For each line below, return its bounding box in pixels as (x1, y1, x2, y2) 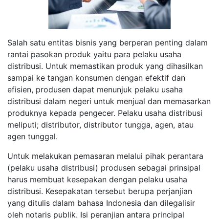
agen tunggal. (7, 131, 58, 141)
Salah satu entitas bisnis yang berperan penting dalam (7, 37, 208, 47)
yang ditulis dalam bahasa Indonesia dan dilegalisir (7, 197, 195, 208)
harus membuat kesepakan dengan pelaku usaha (7, 174, 187, 184)
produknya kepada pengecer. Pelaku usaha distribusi (7, 108, 202, 118)
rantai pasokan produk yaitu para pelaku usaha (7, 49, 181, 59)
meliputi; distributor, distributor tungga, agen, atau (7, 119, 194, 130)
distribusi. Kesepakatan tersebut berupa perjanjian (7, 186, 192, 196)
